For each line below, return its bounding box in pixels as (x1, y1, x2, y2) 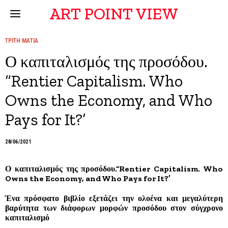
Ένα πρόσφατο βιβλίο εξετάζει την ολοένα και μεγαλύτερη (5, 193, 223, 203)
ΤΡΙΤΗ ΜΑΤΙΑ (5, 37, 38, 44)
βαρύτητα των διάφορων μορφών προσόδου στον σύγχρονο (5, 203, 223, 213)
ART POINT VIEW (49, 4, 179, 23)
